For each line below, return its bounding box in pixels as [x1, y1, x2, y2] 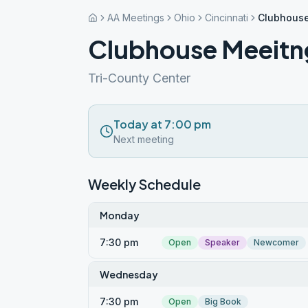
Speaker [205, 237, 240, 247]
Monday [100, 209, 140, 221]
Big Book [205, 296, 241, 307]
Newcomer [254, 237, 299, 247]
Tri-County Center [88, 71, 190, 85]
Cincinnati [205, 12, 248, 23]
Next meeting [113, 133, 174, 145]
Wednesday [100, 268, 158, 280]
